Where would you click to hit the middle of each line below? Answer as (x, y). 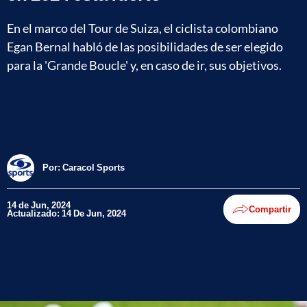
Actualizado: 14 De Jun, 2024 (66, 213)
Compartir (270, 209)
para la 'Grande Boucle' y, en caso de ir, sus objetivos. (144, 65)
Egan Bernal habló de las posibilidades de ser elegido (145, 46)
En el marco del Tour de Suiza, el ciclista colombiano (143, 28)
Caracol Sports (94, 168)
